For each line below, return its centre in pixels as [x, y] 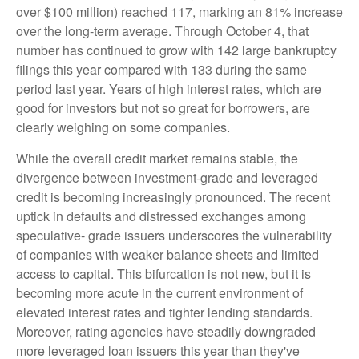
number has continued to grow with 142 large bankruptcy [176, 50]
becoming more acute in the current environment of [159, 293]
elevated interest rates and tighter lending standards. [164, 313]
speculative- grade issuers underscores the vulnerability [174, 236]
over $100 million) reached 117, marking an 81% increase [179, 12]
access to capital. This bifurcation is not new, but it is [163, 274]
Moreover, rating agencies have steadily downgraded [166, 332]
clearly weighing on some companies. [123, 127]
